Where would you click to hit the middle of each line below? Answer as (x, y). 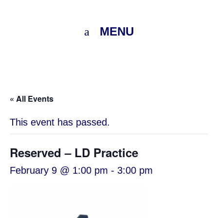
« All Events (32, 99)
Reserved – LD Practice (74, 152)
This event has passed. (60, 122)
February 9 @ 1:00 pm (59, 170)
